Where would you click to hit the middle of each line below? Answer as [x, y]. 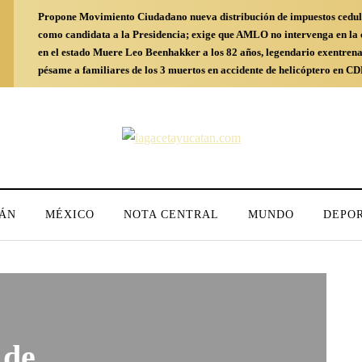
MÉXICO [70, 215]
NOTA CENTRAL [171, 215]
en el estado [64, 52]
